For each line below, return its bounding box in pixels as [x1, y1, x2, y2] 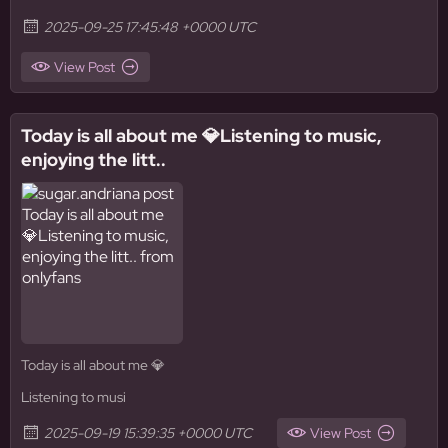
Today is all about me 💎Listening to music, [21, 124, 382, 147]
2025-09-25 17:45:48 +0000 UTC [44, 18, 256, 36]
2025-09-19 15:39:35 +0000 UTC [44, 424, 252, 442]
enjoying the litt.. [21, 148, 166, 171]
